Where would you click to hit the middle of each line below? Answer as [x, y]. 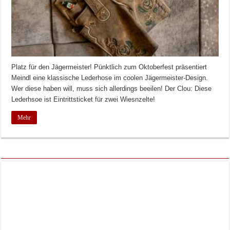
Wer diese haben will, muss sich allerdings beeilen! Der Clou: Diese [112, 88]
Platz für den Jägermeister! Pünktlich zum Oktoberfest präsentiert [109, 67]
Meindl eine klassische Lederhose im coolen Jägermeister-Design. [110, 78]
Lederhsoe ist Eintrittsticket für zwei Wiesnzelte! [83, 99]
